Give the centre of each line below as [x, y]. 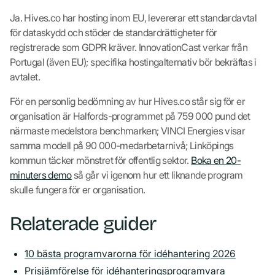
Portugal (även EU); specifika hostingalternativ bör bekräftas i [133, 62]
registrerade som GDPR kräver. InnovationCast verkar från [129, 47]
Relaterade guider [83, 223]
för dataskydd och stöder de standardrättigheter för [114, 32]
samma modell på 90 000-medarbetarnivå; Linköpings [122, 145]
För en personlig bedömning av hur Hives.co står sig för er [127, 101]
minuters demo [41, 175]
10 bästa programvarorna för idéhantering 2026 [130, 253]
